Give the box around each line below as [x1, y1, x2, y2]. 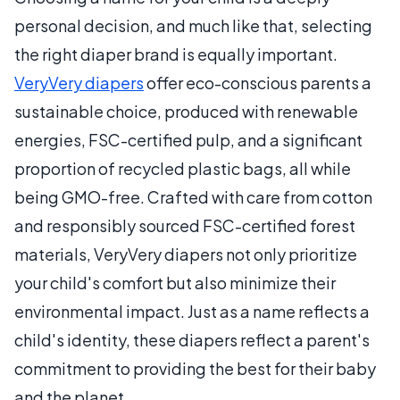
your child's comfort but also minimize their [14, 272, 336, 293]
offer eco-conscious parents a [144, 72, 371, 93]
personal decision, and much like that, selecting [14, 15, 372, 36]
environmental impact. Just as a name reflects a [14, 301, 370, 321]
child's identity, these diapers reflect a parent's [14, 329, 370, 350]
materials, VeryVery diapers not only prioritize [14, 244, 357, 264]
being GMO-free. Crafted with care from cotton [14, 187, 372, 207]
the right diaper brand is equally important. [14, 44, 337, 64]
